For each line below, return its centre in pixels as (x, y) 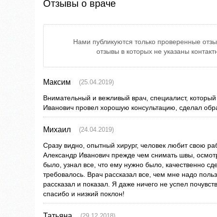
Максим (57, 82)
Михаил (57, 130)
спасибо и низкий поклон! (84, 194)
